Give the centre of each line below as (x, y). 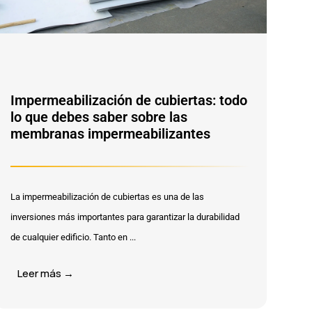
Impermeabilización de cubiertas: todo (129, 100)
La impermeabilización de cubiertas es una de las (107, 197)
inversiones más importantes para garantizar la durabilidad (125, 217)
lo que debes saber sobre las (99, 117)
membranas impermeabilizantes (110, 134)
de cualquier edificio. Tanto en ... (73, 237)
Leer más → (46, 273)
